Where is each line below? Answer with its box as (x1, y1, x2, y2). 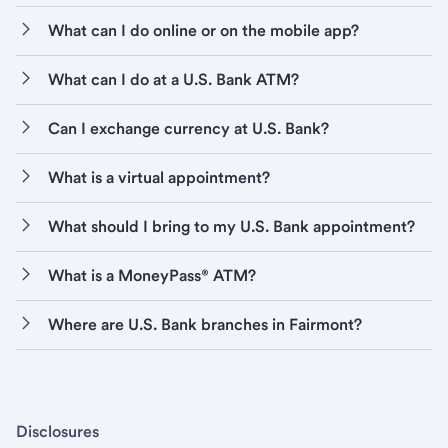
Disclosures (16, 421, 99, 441)
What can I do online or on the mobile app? (48, 20, 359, 40)
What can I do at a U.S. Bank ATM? (48, 69, 299, 89)
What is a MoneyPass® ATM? (48, 265, 256, 285)
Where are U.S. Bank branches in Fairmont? (48, 314, 362, 334)
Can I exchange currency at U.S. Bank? (48, 118, 329, 138)
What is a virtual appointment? (48, 167, 270, 187)
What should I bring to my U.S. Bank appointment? (48, 216, 415, 236)
